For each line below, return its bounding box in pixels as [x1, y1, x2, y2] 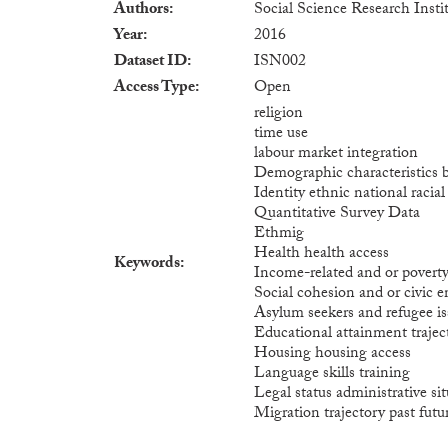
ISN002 [254, 48, 306, 76]
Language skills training [254, 360, 410, 388]
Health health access [254, 240, 389, 268]
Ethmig [254, 220, 304, 248]
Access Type [114, 74, 195, 102]
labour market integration [254, 140, 418, 168]
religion [254, 100, 303, 128]
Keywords [114, 250, 180, 278]
